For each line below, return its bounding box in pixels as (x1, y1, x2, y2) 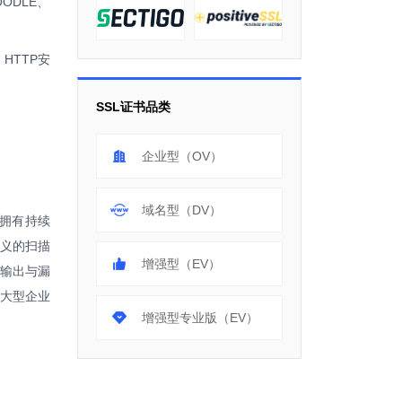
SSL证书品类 (96, 100, 170, 114)
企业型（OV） (142, 149, 223, 163)
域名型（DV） (142, 203, 222, 217)
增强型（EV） (142, 257, 221, 271)
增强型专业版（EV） (142, 310, 258, 325)
